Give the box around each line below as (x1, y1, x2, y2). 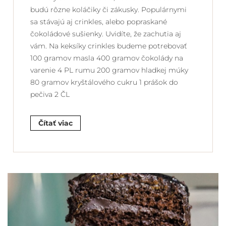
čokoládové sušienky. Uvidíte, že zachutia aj (30, 29, 181, 38)
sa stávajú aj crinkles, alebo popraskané (30, 17, 167, 26)
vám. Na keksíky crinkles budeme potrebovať (30, 41, 187, 50)
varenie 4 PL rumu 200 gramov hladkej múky (30, 65, 188, 75)
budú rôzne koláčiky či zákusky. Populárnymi (30, 5, 187, 14)
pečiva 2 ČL (30, 89, 70, 99)
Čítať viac (38, 118, 73, 128)
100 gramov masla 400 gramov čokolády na (30, 53, 183, 63)
